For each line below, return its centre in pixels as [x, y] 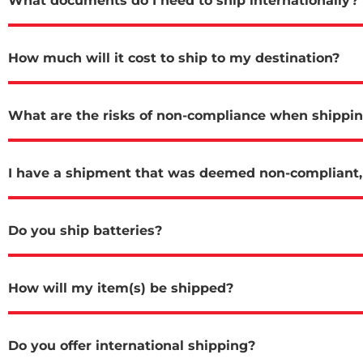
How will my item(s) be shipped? [121, 288]
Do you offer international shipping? [132, 345]
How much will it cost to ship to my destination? [174, 58]
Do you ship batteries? [85, 230]
